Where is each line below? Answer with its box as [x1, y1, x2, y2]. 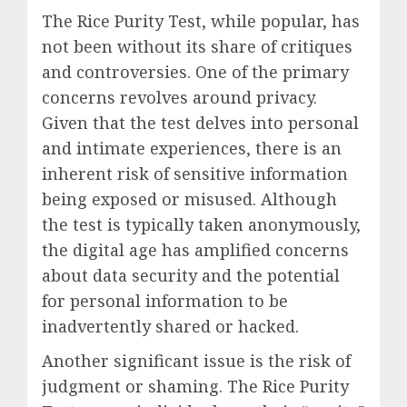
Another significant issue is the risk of [42, 350, 351, 372]
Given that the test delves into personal [42, 112, 359, 134]
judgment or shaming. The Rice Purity [42, 375, 349, 398]
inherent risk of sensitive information [42, 163, 348, 185]
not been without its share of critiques [42, 35, 352, 58]
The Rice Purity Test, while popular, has [42, 10, 360, 33]
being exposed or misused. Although [42, 188, 337, 211]
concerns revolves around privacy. [42, 86, 317, 109]
